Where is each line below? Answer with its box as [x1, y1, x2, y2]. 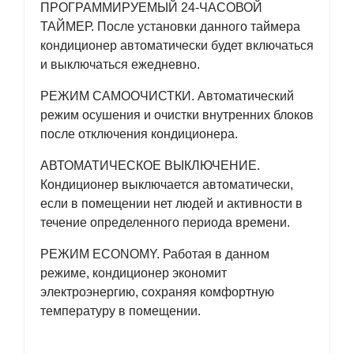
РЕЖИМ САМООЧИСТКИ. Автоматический [40, 89, 294, 103]
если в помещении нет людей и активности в [40, 197, 303, 210]
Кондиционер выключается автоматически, [40, 178, 293, 191]
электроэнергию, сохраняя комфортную [40, 285, 274, 299]
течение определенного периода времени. [40, 216, 290, 229]
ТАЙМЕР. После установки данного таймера [40, 20, 300, 33]
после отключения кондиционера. [40, 127, 238, 141]
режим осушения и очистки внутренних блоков [40, 108, 314, 122]
